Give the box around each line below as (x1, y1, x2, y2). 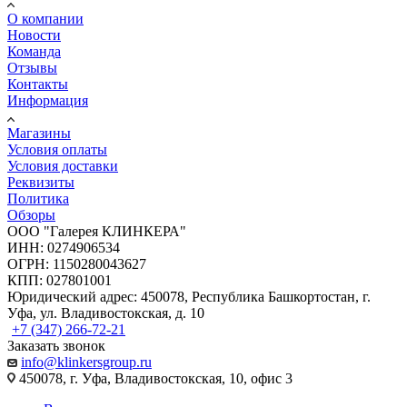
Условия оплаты (7, 141, 107, 157)
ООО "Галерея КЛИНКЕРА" (7, 223, 186, 239)
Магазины (7, 124, 71, 141)
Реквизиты (7, 174, 74, 190)
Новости (7, 26, 61, 43)
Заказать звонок (7, 337, 105, 353)
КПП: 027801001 (7, 272, 112, 288)
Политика (7, 190, 69, 206)
